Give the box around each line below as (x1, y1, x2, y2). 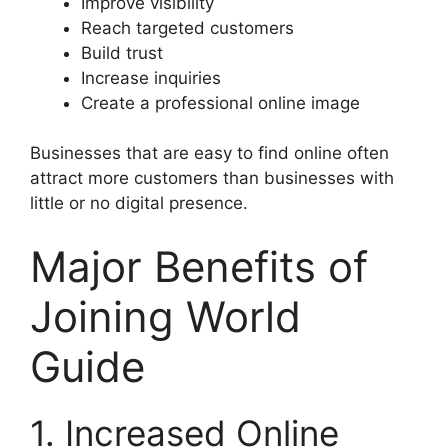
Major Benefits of (30, 240, 368, 292)
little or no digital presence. (30, 193, 248, 213)
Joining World (30, 290, 301, 342)
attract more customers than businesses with (30, 168, 394, 188)
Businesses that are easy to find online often (30, 143, 389, 163)
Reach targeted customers (81, 17, 294, 38)
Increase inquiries (81, 67, 221, 88)
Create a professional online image (81, 92, 360, 113)
